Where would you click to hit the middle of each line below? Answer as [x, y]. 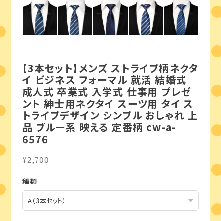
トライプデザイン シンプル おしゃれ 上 [110, 115]
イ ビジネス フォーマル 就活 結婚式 [104, 80]
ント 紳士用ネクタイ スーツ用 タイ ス [108, 104]
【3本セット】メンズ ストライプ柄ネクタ [110, 68]
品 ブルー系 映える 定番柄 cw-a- [99, 127]
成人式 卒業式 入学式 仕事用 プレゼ [107, 92]
